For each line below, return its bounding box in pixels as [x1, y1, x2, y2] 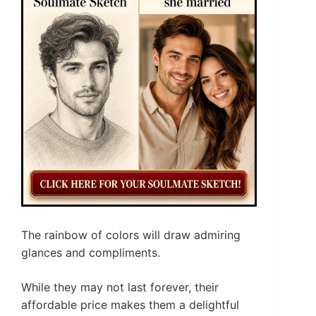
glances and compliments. [21, 245, 160, 260]
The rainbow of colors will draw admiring [21, 228, 241, 243]
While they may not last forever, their [21, 280, 219, 295]
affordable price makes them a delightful [21, 298, 239, 312]
